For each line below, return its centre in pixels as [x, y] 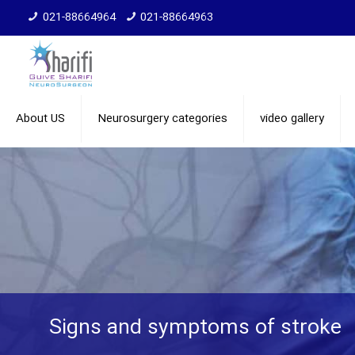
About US [40, 119]
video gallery [292, 119]
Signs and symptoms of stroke [195, 328]
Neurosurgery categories [162, 119]
